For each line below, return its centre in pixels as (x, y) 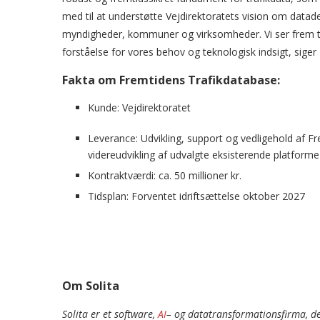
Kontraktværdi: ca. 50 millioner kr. (165, 175)
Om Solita (91, 286)
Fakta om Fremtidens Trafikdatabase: (171, 80)
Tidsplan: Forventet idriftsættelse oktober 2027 (196, 196)
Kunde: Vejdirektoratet (139, 107)
